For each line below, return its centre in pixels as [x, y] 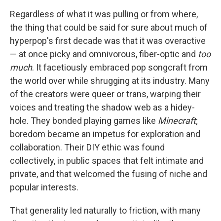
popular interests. [44, 187]
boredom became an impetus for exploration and [105, 134]
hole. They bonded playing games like [84, 121]
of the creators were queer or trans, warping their [105, 94]
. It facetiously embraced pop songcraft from [120, 67]
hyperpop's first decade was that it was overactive [108, 41]
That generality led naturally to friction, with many [105, 210]
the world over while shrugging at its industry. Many [110, 81]
